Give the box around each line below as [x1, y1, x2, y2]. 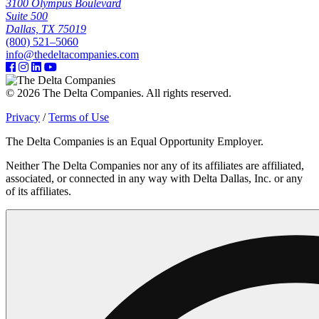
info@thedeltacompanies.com [6, 48, 139, 61]
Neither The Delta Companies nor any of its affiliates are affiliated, [6, 159, 304, 172]
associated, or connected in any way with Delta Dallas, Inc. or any [6, 172, 303, 184]
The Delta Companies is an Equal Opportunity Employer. [6, 135, 263, 147]
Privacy [6, 110, 40, 123]
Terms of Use [48, 110, 109, 123]
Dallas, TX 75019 [6, 22, 86, 35]
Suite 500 [6, 9, 48, 22]
